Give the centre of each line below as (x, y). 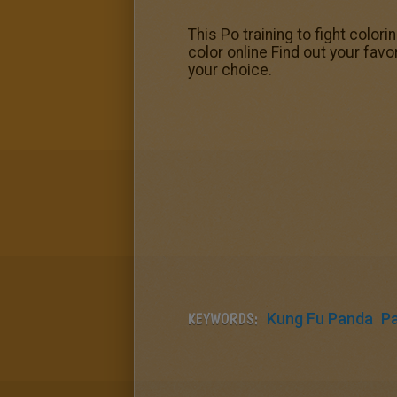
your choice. (230, 70)
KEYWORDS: (223, 319)
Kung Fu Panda (320, 319)
